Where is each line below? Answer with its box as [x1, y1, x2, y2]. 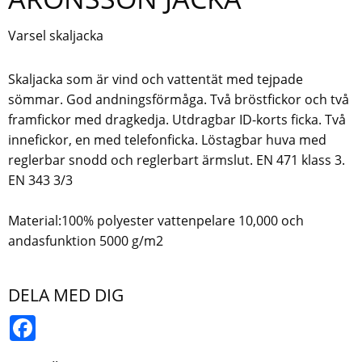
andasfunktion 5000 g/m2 [8, 232, 163, 250]
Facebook [36, 312, 95, 330]
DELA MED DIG [8, 284, 124, 307]
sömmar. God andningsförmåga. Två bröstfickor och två [8, 90, 349, 109]
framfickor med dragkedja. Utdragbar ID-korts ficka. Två [8, 111, 346, 129]
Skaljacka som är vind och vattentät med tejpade [8, 70, 303, 89]
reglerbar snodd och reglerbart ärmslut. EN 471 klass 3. [8, 151, 345, 170]
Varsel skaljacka [8, 26, 103, 44]
